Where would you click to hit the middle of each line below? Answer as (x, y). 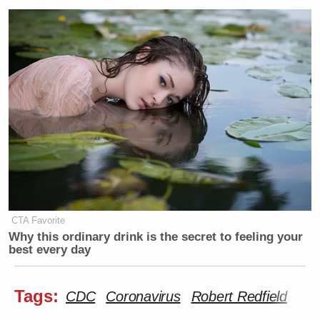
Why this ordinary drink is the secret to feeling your (156, 237)
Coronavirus (143, 296)
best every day (50, 250)
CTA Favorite (39, 220)
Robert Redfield (239, 296)
